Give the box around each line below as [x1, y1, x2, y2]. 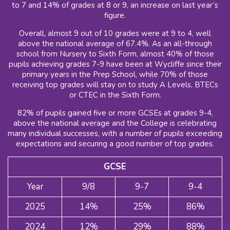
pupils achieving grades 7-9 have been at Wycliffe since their [8, 59, 222, 70]
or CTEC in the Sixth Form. [69, 90, 161, 101]
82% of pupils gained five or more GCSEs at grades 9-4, [17, 108, 213, 119]
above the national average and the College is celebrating [13, 118, 217, 129]
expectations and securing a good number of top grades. [16, 139, 214, 149]
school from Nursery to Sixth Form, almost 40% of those [16, 49, 214, 60]
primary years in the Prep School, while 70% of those [22, 69, 208, 80]
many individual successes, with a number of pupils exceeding [8, 128, 222, 139]
